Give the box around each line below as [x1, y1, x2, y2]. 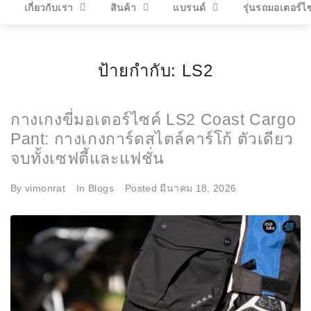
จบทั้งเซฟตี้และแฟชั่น [10, 149, 165, 167]
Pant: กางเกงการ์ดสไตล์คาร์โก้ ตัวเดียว [10, 129, 294, 148]
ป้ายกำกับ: [98, 60, 183, 80]
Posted [124, 182, 160, 194]
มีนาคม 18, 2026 [160, 182, 237, 194]
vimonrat [25, 182, 65, 194]
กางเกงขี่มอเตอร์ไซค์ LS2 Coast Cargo [10, 110, 296, 128]
